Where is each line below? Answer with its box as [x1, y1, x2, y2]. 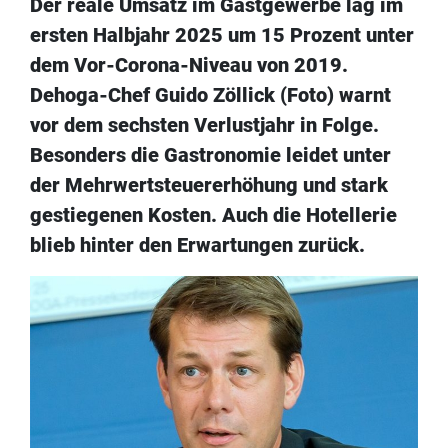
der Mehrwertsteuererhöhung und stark [30, 173, 388, 198]
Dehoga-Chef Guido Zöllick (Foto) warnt [30, 83, 391, 108]
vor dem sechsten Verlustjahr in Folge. [30, 113, 379, 138]
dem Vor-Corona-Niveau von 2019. [30, 53, 348, 78]
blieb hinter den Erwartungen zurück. [30, 233, 365, 258]
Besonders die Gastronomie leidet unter [30, 143, 391, 168]
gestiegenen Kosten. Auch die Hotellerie [30, 203, 397, 228]
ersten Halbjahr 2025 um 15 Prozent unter [30, 23, 414, 48]
